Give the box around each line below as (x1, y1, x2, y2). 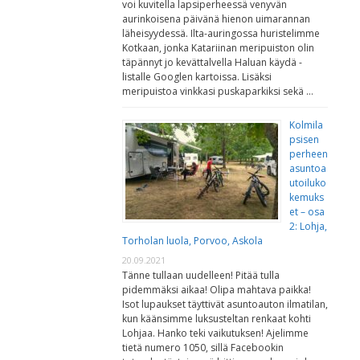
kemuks (289, 190, 324, 205)
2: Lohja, (289, 219, 327, 234)
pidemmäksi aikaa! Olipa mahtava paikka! (122, 283, 311, 297)
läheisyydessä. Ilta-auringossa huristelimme (122, 27, 320, 41)
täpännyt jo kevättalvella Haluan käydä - (122, 55, 302, 70)
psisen (289, 133, 319, 147)
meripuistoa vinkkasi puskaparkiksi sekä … (122, 84, 313, 99)
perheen (289, 147, 328, 162)
